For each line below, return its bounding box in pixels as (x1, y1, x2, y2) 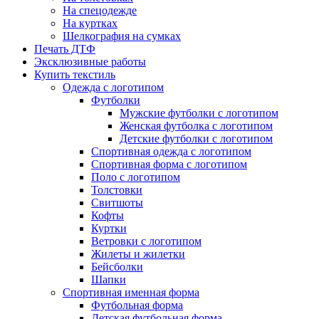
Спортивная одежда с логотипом (91, 145, 251, 158)
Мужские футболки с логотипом (120, 107, 278, 120)
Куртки (91, 222, 127, 235)
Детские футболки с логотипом (120, 132, 273, 145)
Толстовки (91, 184, 142, 197)
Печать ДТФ (34, 43, 95, 56)
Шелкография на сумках (63, 30, 181, 43)
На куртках (63, 17, 117, 30)
